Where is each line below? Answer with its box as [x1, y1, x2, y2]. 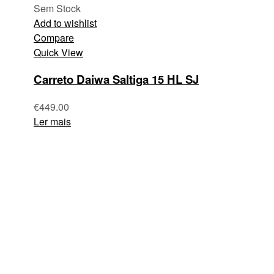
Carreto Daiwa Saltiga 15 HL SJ [34, 71, 199, 88]
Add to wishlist [34, 15, 97, 30]
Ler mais [34, 114, 71, 129]
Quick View [34, 45, 83, 59]
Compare [34, 30, 74, 45]
